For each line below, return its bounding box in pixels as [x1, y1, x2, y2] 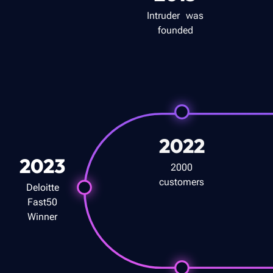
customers [159, 176, 205, 188]
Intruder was [147, 10, 204, 21]
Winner [27, 210, 57, 222]
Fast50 [27, 196, 57, 208]
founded [157, 24, 193, 36]
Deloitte [26, 181, 59, 193]
